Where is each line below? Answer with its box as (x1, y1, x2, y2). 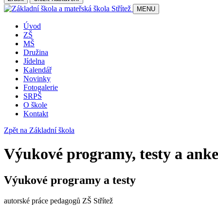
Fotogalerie (23, 83, 58, 91)
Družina (23, 48, 48, 56)
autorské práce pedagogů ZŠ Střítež (4, 196, 113, 205)
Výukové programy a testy (4, 173, 139, 186)
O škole (23, 100, 47, 109)
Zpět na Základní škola (4, 126, 74, 134)
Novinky (23, 74, 51, 83)
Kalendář (23, 65, 52, 74)
